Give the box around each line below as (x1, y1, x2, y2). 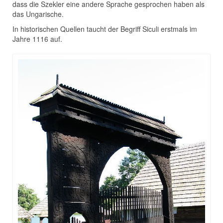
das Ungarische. (12, 9, 64, 19)
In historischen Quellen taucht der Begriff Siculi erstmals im (12, 24, 197, 34)
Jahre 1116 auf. (12, 34, 62, 44)
